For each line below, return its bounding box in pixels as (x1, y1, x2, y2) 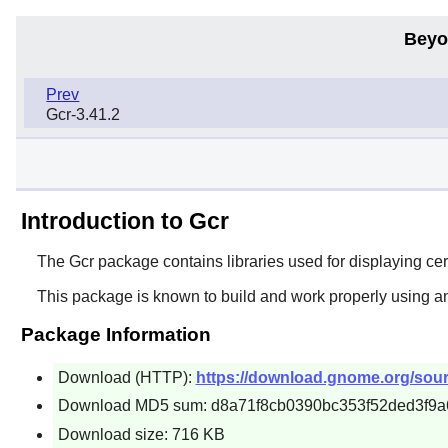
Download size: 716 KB (57, 425, 225, 443)
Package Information (20, 323, 211, 345)
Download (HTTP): (57, 368, 196, 386)
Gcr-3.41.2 (46, 106, 121, 124)
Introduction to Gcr (20, 207, 229, 234)
